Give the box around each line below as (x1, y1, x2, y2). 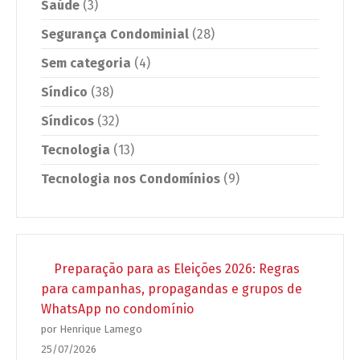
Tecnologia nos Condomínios (41, 171, 220, 187)
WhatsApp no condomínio (41, 301, 194, 317)
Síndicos (41, 113, 94, 129)
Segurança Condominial (41, 27, 189, 43)
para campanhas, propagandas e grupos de (41, 281, 302, 297)
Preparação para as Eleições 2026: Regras (54, 261, 300, 277)
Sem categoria (41, 55, 131, 72)
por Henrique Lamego (41, 323, 142, 336)
